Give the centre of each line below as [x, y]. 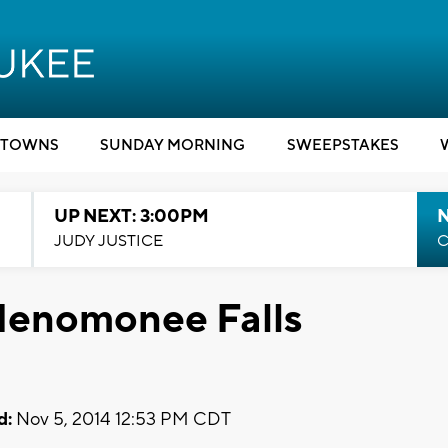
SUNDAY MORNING [172, 145]
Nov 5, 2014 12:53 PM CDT [121, 419]
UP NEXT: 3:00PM [131, 216]
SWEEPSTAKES [342, 145]
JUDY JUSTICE [108, 241]
